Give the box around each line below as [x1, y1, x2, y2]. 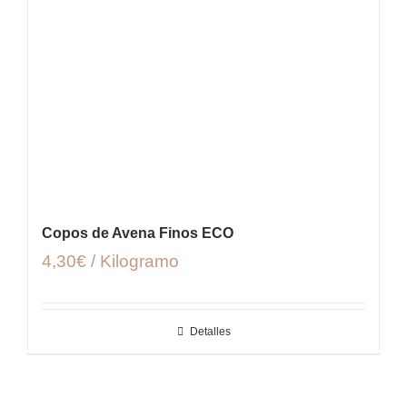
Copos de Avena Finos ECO [42, 225, 233, 242]
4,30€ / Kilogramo [42, 252, 179, 272]
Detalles [189, 325, 231, 339]
